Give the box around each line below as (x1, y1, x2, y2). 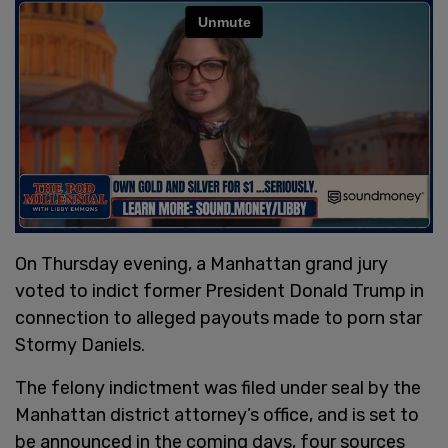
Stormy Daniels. (15, 333, 145, 356)
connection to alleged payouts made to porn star (15, 306, 422, 329)
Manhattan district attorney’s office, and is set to (15, 403, 419, 426)
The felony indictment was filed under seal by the (15, 376, 421, 399)
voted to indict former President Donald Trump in (15, 279, 424, 302)
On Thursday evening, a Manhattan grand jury (15, 252, 388, 275)
